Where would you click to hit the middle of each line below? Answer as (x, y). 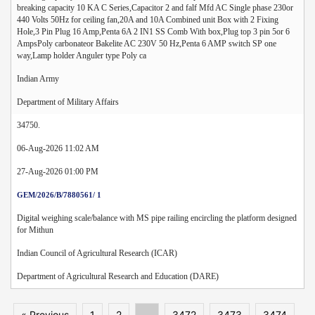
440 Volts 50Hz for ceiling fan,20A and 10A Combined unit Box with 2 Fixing (148, 19)
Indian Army (38, 78)
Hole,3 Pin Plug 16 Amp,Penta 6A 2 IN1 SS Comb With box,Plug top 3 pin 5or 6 (153, 31)
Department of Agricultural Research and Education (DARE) (118, 276)
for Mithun (35, 230)
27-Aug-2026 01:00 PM (58, 171)
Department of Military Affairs (68, 102)
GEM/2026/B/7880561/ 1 (59, 194)
